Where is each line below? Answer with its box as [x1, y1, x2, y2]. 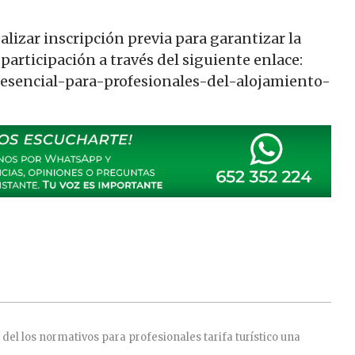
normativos [39, 330, 99, 344]
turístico [235, 330, 278, 344]
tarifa [204, 330, 233, 344]
